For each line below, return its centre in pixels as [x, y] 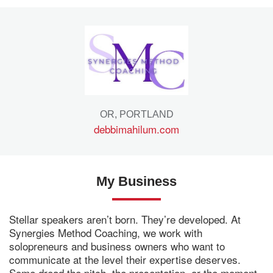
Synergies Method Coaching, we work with [106, 233]
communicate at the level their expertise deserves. [125, 260]
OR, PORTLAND [136, 115]
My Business [136, 182]
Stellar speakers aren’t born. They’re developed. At [125, 219]
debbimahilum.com [136, 129]
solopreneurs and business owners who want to [117, 246]
